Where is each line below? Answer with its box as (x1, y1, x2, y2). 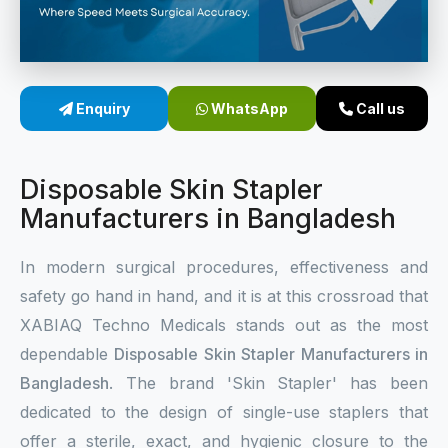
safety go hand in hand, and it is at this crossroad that (20, 286, 428, 306)
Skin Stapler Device (60, 68, 190, 85)
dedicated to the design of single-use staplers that (20, 402, 428, 422)
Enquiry (72, 100, 130, 117)
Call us (353, 100, 406, 117)
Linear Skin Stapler (60, 118, 183, 135)
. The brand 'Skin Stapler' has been (109, 373, 428, 393)
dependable (20, 344, 115, 364)
